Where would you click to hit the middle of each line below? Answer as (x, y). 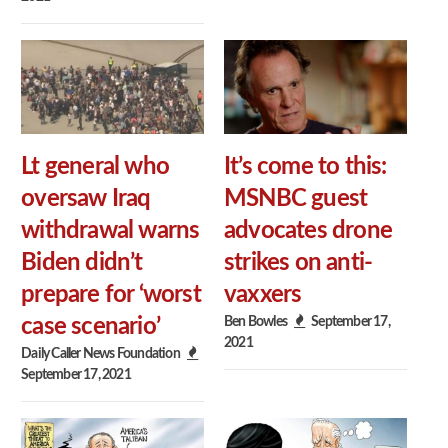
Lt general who (95, 166)
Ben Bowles (256, 321)
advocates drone (308, 230)
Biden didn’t (82, 262)
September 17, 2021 (76, 374)
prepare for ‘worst (111, 294)
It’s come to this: (305, 166)
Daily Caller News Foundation (100, 353)
